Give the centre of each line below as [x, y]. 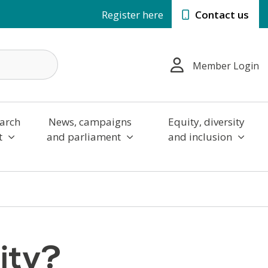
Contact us [221, 15]
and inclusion [201, 136]
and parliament [85, 136]
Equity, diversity [206, 121]
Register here [133, 15]
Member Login [226, 66]
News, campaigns [90, 121]
